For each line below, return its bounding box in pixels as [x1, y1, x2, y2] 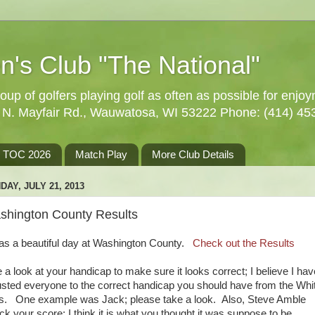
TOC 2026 [3, 148, 51, 161]
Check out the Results [193, 238, 295, 249]
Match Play [75, 148, 127, 161]
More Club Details [151, 148, 234, 161]
